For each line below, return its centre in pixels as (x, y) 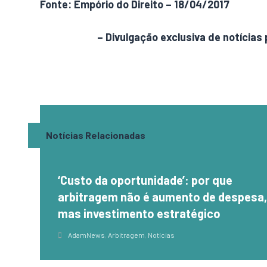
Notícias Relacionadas (96, 135)
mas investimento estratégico (139, 213)
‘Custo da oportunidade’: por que (145, 180)
